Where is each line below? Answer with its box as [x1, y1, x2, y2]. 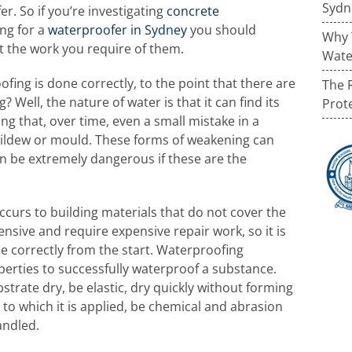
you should [187, 21, 256, 38]
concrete [167, 2, 219, 20]
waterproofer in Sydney [48, 21, 187, 38]
